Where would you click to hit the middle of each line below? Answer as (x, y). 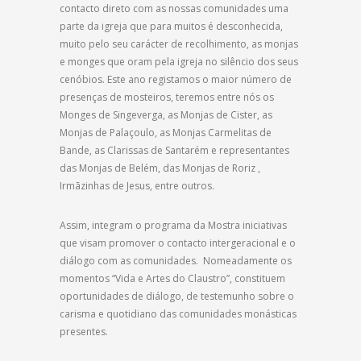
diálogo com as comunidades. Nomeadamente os (176, 261)
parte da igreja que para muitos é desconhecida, (171, 27)
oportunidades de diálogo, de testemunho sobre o (177, 297)
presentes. (84, 332)
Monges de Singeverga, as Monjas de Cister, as (166, 115)
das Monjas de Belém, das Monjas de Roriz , (160, 168)
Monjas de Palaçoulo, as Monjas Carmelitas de (166, 133)
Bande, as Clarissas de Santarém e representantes (174, 151)
